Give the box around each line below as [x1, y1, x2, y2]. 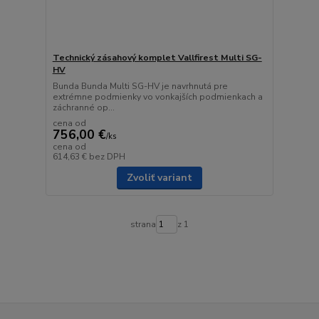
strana [130, 219, 156, 231]
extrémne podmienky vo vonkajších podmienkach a [52, 90, 263, 103]
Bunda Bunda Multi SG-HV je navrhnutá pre [52, 80, 228, 92]
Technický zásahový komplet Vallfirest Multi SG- [52, 51, 262, 63]
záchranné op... [52, 101, 115, 113]
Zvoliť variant [126, 170, 192, 184]
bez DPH [88, 150, 125, 162]
